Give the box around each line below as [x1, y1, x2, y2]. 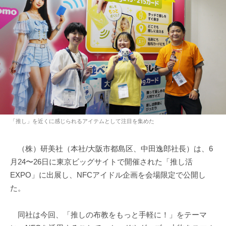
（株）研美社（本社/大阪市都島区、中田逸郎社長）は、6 [10, 144, 213, 153]
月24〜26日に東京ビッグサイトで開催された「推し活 [10, 157, 193, 166]
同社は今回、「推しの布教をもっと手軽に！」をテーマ [10, 210, 207, 219]
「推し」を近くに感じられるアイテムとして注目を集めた [10, 118, 154, 125]
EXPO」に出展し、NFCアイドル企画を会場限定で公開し [10, 171, 206, 180]
